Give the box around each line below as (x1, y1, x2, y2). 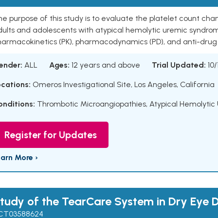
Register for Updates (4, 129, 97, 141)
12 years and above (72, 60, 140, 70)
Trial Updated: (152, 60, 206, 70)
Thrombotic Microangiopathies (37, 99, 146, 109)
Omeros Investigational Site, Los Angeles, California (31, 80, 215, 89)
